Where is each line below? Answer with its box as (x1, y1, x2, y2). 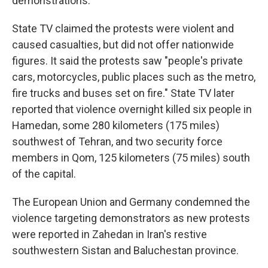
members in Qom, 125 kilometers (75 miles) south (12, 151, 250, 164)
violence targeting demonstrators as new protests (12, 212, 250, 224)
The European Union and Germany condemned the (12, 196, 250, 208)
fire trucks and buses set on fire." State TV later (12, 87, 234, 99)
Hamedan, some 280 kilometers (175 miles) (12, 119, 220, 132)
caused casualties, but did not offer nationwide (12, 38, 234, 51)
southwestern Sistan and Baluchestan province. (12, 244, 239, 257)
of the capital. (12, 167, 76, 180)
